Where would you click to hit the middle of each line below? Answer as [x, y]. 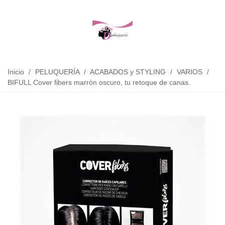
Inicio [16, 72]
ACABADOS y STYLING [128, 72]
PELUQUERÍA [57, 72]
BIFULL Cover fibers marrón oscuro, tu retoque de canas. [99, 82]
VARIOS [190, 72]
